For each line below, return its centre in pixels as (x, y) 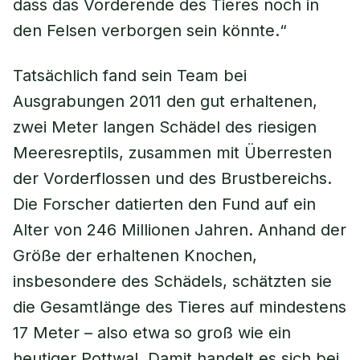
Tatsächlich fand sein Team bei (130, 76)
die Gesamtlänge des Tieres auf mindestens (180, 307)
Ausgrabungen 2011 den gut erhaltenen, (165, 101)
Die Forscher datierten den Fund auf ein (164, 204)
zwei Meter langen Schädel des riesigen (165, 127)
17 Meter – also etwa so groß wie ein (152, 333)
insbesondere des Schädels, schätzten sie (172, 281)
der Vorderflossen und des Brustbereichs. (172, 178)
